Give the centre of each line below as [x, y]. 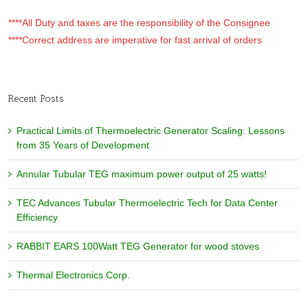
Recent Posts [36, 99]
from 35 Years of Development [83, 145]
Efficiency [37, 218]
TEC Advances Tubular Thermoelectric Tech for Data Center [147, 203]
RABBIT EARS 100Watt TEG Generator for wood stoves [138, 246]
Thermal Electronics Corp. [73, 275]
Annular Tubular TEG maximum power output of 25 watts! [142, 174]
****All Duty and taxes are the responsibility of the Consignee [139, 23]
